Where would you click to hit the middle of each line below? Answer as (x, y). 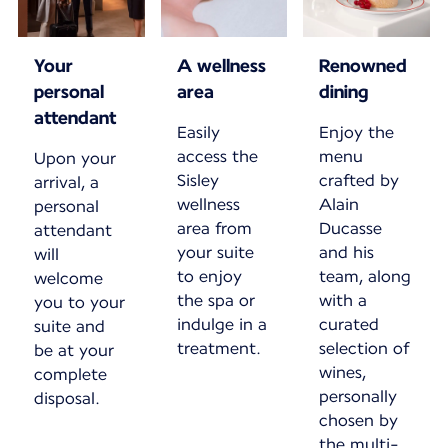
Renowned (363, 65)
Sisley (197, 180)
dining (344, 91)
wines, (343, 372)
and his (347, 252)
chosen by (359, 420)
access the (217, 156)
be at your (74, 350)
